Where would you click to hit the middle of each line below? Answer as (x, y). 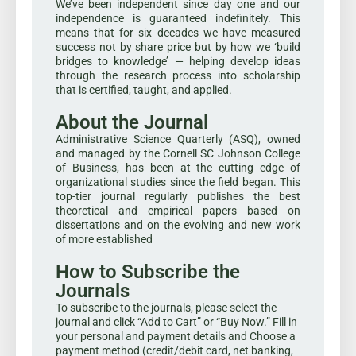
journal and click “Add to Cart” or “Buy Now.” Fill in (176, 321)
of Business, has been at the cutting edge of (178, 167)
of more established (104, 239)
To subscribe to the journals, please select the (166, 307)
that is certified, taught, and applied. (144, 89)
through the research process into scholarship (178, 75)
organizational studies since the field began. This (178, 182)
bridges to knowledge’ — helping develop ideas (178, 61)
